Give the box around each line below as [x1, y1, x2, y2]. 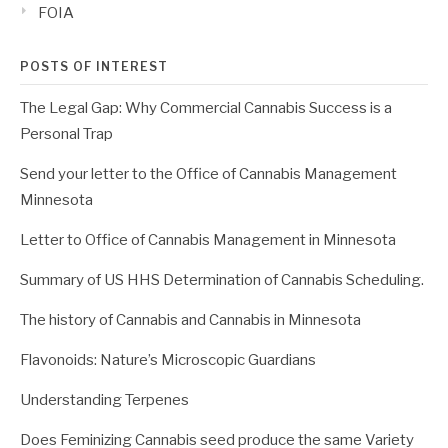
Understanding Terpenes [20, 391, 189, 409]
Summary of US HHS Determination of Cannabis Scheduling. [20, 271, 424, 289]
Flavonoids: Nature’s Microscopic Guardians [20, 351, 316, 369]
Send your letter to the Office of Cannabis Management [20, 165, 397, 183]
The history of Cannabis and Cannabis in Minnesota [20, 311, 361, 329]
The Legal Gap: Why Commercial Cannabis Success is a [20, 99, 392, 117]
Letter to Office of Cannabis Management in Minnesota [20, 231, 396, 249]
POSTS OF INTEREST [20, 59, 168, 74]
